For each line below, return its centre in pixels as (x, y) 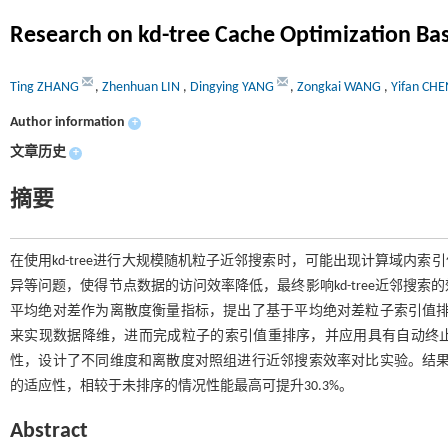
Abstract (49, 431)
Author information (67, 122)
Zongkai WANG (340, 87)
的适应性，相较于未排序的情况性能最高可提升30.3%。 (181, 386)
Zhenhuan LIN (142, 87)
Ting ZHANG (46, 87)
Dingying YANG (233, 87)
